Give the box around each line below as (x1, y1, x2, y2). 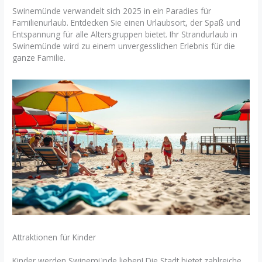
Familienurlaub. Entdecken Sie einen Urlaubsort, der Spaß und (12, 16, 241, 28)
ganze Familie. (12, 51, 66, 63)
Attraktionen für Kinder (12, 231, 96, 243)
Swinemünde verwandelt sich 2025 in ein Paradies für (12, 5, 212, 16)
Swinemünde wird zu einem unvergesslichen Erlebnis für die (12, 40, 236, 51)
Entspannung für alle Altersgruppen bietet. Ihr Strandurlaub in (12, 28, 238, 40)
